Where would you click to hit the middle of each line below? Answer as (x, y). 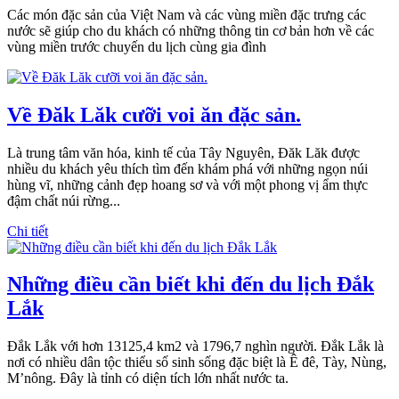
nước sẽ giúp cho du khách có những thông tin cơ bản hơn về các (191, 30)
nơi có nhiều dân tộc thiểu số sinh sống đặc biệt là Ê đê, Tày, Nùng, (197, 362)
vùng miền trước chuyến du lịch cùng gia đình (137, 46)
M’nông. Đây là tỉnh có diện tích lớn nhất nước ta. (148, 379)
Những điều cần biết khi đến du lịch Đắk (191, 285)
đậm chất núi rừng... (64, 200)
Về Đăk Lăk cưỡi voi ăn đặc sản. (154, 114)
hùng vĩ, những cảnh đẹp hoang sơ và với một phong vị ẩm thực (187, 184)
